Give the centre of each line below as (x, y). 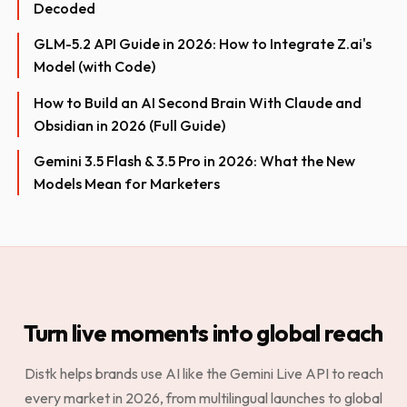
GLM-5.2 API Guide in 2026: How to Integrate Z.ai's (203, 44)
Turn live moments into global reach (203, 333)
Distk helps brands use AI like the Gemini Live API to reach (203, 374)
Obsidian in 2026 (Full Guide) (130, 125)
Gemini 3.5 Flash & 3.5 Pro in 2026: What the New (195, 161)
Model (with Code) (95, 67)
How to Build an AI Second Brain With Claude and (198, 102)
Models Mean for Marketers (127, 184)
